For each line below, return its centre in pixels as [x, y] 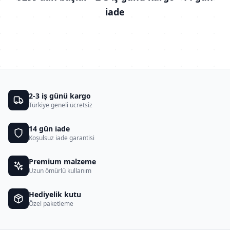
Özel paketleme [51, 204]
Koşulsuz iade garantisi [62, 138]
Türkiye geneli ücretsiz [61, 105]
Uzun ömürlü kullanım [60, 171]
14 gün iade [49, 129]
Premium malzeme [62, 161]
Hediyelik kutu [55, 194]
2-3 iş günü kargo [60, 96]
